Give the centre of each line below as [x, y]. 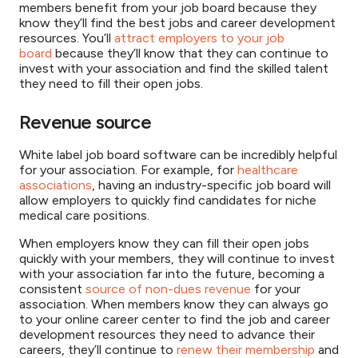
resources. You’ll [67, 38]
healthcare [268, 170]
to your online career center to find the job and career [175, 319]
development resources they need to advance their [167, 334]
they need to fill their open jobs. [111, 84]
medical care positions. [84, 215]
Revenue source [85, 122]
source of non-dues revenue [168, 289]
